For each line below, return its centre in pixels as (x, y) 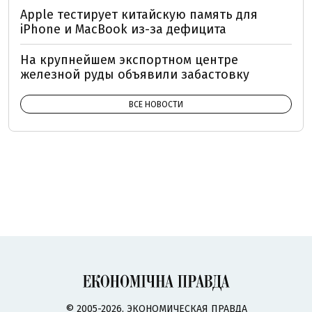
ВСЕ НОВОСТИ (156, 105)
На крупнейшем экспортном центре (129, 60)
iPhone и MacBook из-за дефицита (123, 30)
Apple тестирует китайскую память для (139, 15)
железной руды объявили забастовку (135, 75)
